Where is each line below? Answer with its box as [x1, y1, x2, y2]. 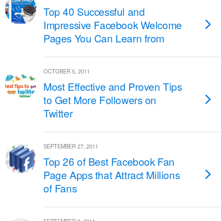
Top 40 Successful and [43, 4, 145, 19]
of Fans [43, 181, 77, 195]
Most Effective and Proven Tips [43, 79, 182, 94]
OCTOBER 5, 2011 [43, 67, 90, 75]
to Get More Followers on [43, 92, 157, 107]
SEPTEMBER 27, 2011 [43, 142, 98, 150]
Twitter [43, 106, 73, 120]
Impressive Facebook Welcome [43, 17, 182, 32]
